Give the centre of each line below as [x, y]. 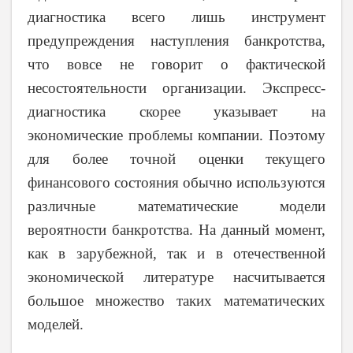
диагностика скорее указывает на [176, 112]
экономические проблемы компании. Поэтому [176, 136]
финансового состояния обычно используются [176, 183]
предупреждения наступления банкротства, [176, 41]
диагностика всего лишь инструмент [176, 17]
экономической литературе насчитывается [176, 277]
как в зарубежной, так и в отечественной [176, 254]
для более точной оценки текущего [176, 159]
